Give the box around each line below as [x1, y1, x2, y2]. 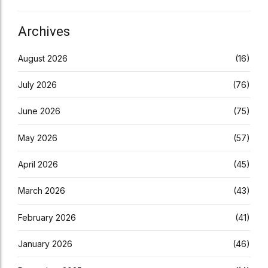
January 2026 [18, 239, 72, 249]
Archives [18, 23, 70, 39]
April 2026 [18, 159, 58, 170]
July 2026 [18, 79, 57, 90]
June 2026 [18, 106, 60, 117]
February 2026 [18, 212, 76, 223]
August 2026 [18, 53, 68, 63]
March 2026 [18, 185, 65, 196]
